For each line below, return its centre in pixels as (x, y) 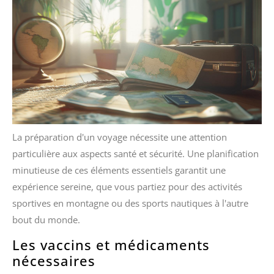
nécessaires (54, 260)
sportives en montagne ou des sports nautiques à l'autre (130, 203)
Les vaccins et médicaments (111, 244)
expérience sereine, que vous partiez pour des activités (127, 186)
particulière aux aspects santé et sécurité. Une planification (135, 153)
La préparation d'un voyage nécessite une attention (120, 137)
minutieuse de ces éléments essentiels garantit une (119, 170)
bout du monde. (46, 219)
